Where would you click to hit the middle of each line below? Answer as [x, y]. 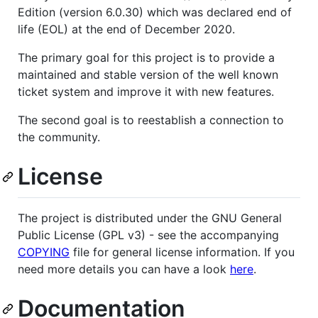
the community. [59, 137]
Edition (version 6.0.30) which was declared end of [155, 12]
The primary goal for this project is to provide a [146, 57]
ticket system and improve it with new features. [146, 91]
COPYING [44, 252]
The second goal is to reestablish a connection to [151, 120]
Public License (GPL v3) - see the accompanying [148, 235]
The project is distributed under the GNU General [150, 218]
